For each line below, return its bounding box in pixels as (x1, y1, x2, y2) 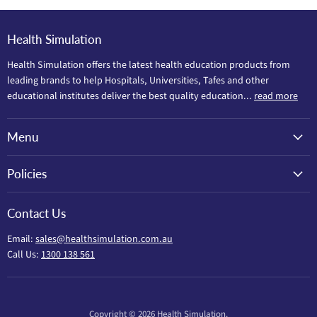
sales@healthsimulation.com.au (35, 232, 173, 247)
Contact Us (7, 206, 66, 221)
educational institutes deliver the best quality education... (7, 89, 254, 104)
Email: (7, 232, 35, 247)
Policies (7, 166, 47, 182)
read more (254, 89, 298, 104)
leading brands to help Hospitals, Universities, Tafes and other (7, 74, 269, 88)
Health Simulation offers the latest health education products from (7, 58, 290, 73)
